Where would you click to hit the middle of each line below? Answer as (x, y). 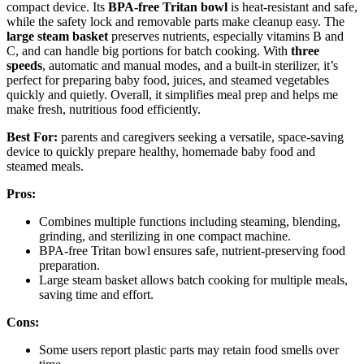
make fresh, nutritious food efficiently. (104, 110)
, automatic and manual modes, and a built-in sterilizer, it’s (190, 66)
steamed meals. (45, 167)
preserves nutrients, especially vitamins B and (226, 37)
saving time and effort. (96, 295)
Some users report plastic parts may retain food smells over (189, 350)
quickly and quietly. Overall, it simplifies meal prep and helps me (172, 95)
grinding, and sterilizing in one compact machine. (165, 236)
